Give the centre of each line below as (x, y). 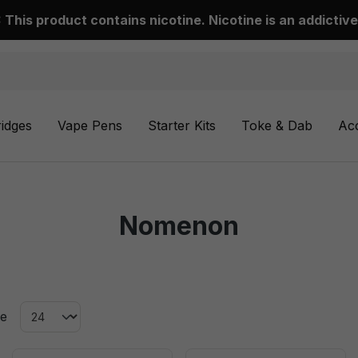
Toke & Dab (277, 125)
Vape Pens (90, 125)
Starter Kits (182, 125)
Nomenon (179, 225)
